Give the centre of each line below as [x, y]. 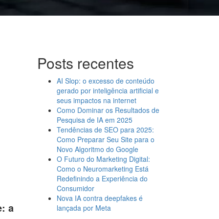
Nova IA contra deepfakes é [100, 198]
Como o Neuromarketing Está [103, 169]
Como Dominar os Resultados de [108, 110]
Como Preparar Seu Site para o [106, 139]
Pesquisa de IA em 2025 [95, 120]
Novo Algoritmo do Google [98, 149]
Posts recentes [86, 63]
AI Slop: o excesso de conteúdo [106, 81]
